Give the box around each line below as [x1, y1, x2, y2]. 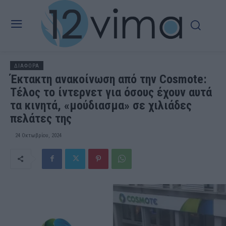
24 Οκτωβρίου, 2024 [15, 132, 62, 139]
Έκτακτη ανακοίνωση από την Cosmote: [10, 72, 207, 86]
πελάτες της [10, 111, 72, 126]
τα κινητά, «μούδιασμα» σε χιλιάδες [10, 98, 192, 112]
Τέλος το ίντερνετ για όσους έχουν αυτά [10, 85, 212, 99]
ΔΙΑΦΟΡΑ [14, 62, 39, 69]
